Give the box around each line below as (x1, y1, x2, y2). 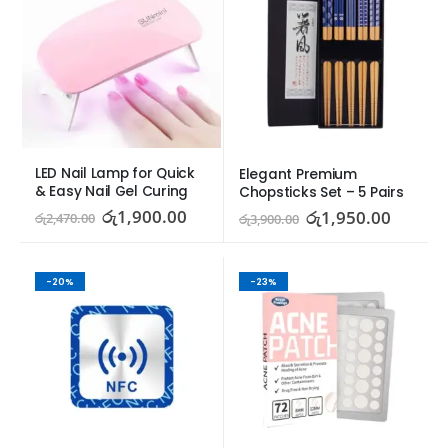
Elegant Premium (239, 165, 357, 185)
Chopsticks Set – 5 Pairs (239, 183, 404, 203)
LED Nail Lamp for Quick (35, 164, 195, 184)
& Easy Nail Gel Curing (35, 182, 188, 202)
